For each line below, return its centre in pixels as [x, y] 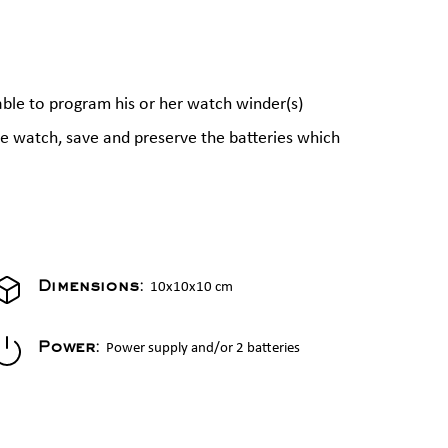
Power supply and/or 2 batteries [203, 348]
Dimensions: [94, 288]
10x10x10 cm [191, 287]
